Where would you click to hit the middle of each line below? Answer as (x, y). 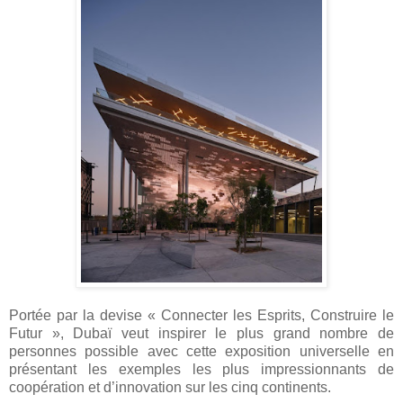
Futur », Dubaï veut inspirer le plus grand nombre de (201, 334)
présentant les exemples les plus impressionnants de (201, 370)
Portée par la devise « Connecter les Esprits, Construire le (201, 316)
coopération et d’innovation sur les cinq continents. (170, 388)
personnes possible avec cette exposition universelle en (201, 352)
